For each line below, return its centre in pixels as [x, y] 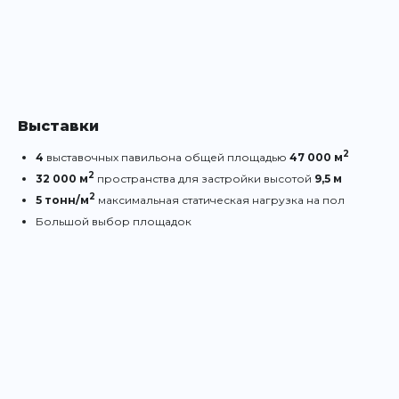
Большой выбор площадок [114, 221]
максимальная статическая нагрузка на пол [220, 199]
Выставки [58, 126]
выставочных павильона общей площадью [167, 157]
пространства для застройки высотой [204, 178]
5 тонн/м [62, 199]
